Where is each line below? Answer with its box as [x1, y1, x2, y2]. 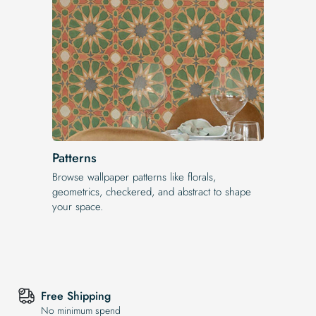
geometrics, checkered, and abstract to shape [52, 183, 251, 200]
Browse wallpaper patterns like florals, [52, 169, 216, 185]
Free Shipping [41, 288, 111, 305]
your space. [52, 198, 103, 214]
